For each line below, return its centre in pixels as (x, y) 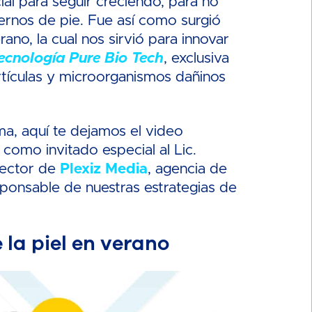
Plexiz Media (104, 169)
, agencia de (188, 169)
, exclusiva (197, 58)
